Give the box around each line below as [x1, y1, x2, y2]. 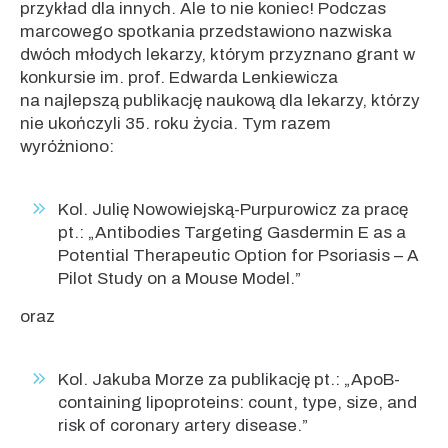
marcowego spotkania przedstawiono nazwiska [20, 22, 392, 41]
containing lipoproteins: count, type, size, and [58, 393, 417, 412]
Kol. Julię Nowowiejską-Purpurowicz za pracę [58, 200, 408, 219]
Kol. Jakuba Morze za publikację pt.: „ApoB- [58, 370, 400, 389]
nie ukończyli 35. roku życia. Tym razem [20, 114, 331, 133]
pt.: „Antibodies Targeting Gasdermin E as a [58, 223, 406, 242]
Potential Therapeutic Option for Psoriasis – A [58, 246, 419, 265]
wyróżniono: [20, 137, 114, 156]
